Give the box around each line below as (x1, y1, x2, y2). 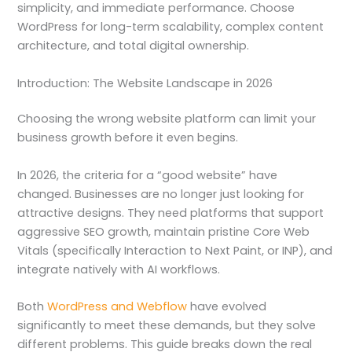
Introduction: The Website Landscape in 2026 (17, 75, 273, 91)
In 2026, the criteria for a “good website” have (17, 167, 278, 183)
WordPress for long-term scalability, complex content (17, 19, 324, 35)
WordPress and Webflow (47, 299, 188, 315)
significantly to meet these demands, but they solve (17, 317, 317, 334)
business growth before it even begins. (17, 130, 239, 146)
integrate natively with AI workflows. (17, 261, 221, 277)
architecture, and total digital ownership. (17, 38, 250, 54)
